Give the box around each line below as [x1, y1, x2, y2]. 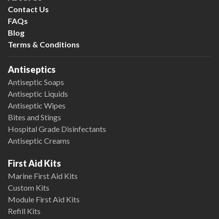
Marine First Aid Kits [8, 171, 78, 180]
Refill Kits [8, 206, 41, 216]
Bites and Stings [8, 112, 61, 122]
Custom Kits [8, 183, 49, 192]
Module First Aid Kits [8, 195, 80, 204]
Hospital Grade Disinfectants [8, 124, 106, 133]
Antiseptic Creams [8, 136, 70, 145]
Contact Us [8, 4, 49, 14]
